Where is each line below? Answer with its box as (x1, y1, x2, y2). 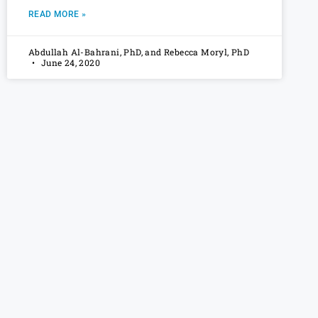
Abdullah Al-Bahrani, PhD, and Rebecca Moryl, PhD (28, 46, 250, 57)
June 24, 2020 (38, 57, 101, 68)
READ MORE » (28, 9, 87, 19)
